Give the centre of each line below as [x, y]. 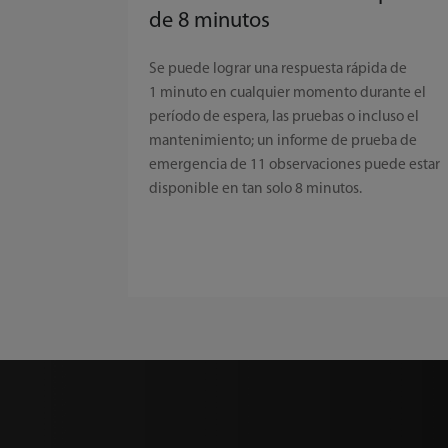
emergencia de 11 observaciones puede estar [295, 165]
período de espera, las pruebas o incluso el [284, 117]
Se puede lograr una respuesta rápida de [278, 69]
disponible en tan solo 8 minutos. [256, 189]
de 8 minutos [210, 22]
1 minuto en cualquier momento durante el [288, 93]
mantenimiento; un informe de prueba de [283, 141]
